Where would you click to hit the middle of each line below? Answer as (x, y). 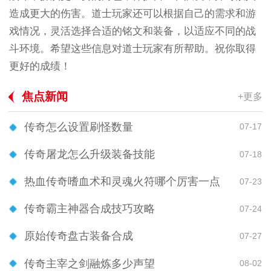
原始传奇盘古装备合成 (79, 236)
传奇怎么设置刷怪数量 (79, 127)
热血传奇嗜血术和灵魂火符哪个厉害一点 (122, 182)
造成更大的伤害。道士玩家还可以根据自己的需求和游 (132, 14)
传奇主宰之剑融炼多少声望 (90, 263)
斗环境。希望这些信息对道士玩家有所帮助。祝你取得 (132, 49)
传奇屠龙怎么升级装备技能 (90, 155)
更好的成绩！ (40, 67)
